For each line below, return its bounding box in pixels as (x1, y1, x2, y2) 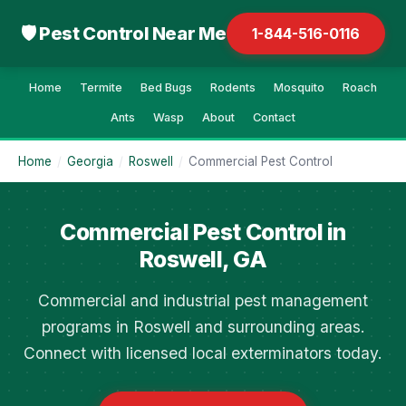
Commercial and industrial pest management (38, 291, 368, 310)
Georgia (67, 154, 113, 169)
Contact (253, 111, 295, 124)
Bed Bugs (140, 81, 192, 94)
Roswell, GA (139, 246, 267, 273)
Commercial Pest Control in (60, 218, 346, 246)
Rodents (210, 81, 256, 94)
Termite (80, 81, 122, 94)
